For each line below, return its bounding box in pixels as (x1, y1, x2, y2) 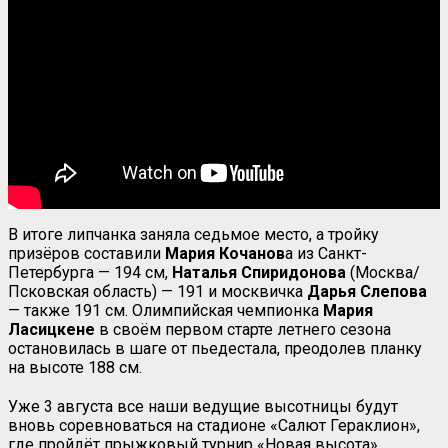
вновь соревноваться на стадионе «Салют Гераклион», (8, 415, 420, 435)
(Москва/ (346, 262, 420, 282)
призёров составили (8, 243, 165, 263)
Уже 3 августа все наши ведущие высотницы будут (8, 396, 398, 416)
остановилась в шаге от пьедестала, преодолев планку (8, 338, 422, 358)
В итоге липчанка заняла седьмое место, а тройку (8, 224, 379, 244)
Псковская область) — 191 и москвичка (8, 281, 307, 301)
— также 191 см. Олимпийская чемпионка (8, 300, 323, 320)
